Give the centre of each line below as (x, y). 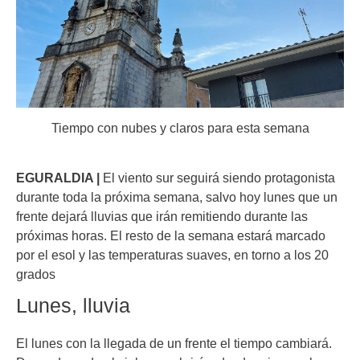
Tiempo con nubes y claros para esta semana (180, 128)
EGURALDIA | (58, 178)
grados (36, 274)
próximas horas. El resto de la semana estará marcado (171, 236)
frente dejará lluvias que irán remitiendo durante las (162, 217)
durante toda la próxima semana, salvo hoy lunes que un (177, 197)
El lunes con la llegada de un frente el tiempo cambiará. (174, 344)
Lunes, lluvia (73, 306)
